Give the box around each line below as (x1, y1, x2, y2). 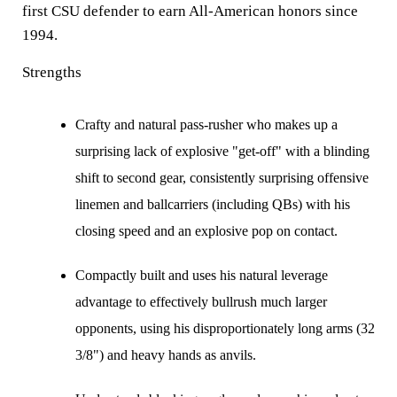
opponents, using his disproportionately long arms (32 (75, 320, 375, 336)
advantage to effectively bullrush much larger (75, 293, 327, 309)
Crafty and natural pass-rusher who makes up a (75, 116, 338, 132)
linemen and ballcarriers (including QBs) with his (75, 196, 350, 212)
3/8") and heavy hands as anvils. (75, 346, 256, 362)
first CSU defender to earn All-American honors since (22, 2, 358, 19)
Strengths (22, 63, 82, 81)
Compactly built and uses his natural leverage (75, 267, 328, 283)
